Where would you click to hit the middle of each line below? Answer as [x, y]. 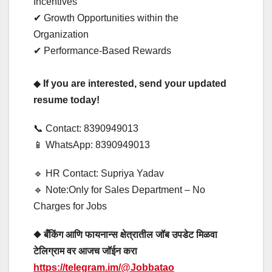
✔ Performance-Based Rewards [104, 50]
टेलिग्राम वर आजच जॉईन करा [85, 251]
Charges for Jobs [70, 206]
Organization [63, 34]
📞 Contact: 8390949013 [88, 128]
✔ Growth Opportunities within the [106, 18]
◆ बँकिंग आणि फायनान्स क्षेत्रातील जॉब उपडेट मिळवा [125, 234]
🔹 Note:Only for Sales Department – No [119, 189]
